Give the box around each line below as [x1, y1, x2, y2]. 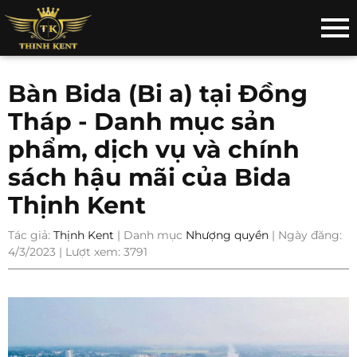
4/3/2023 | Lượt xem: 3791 [8, 245, 147, 259]
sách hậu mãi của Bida [8, 163, 292, 192]
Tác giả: [8, 228, 53, 242]
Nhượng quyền [186, 228, 269, 242]
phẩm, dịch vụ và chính [8, 135, 300, 164]
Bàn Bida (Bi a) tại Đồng [8, 79, 308, 108]
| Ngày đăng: [269, 228, 342, 242]
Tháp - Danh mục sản [8, 107, 276, 136]
